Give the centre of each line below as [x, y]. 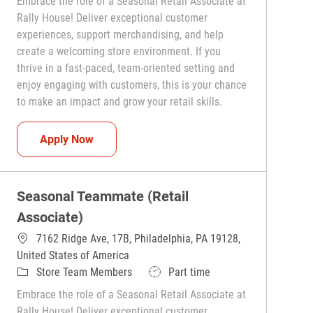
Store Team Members [85, 272]
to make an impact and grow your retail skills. [120, 102]
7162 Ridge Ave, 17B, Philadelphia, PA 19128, [139, 239]
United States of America [73, 256]
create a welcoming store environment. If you [119, 52]
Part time [190, 272]
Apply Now [67, 139]
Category [37, 272]
